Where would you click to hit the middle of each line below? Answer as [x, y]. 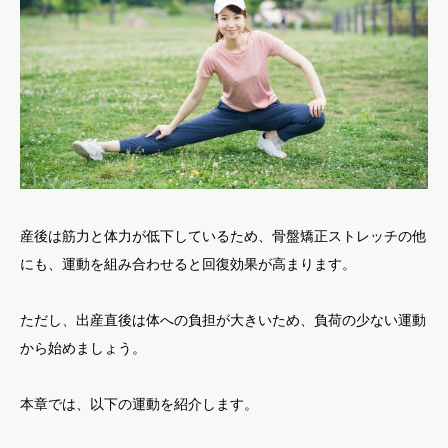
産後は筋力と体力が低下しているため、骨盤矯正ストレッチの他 [223, 235]
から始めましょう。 [83, 347]
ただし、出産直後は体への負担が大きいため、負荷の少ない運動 [223, 319]
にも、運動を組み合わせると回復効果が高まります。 [188, 263]
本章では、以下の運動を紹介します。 [139, 403]
